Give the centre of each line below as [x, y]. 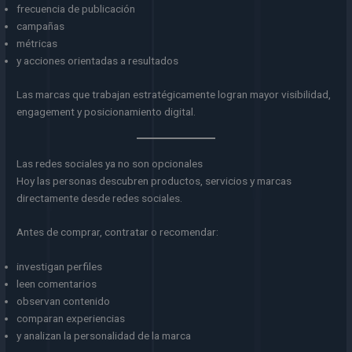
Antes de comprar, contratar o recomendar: [118, 232]
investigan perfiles [60, 267]
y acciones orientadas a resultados [98, 61]
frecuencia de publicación [76, 9]
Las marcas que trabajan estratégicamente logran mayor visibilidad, [174, 94]
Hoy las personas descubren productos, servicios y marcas [154, 180]
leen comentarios [57, 284]
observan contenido [64, 301]
